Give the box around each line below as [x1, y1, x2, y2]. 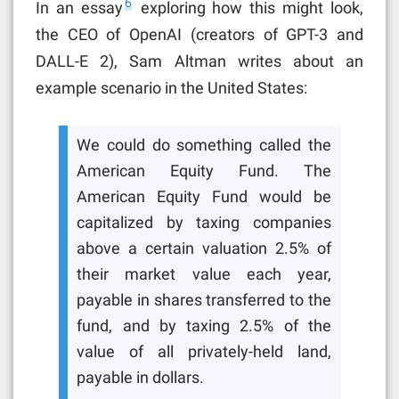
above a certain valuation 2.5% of [77, 240, 331, 258]
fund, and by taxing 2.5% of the [77, 317, 331, 336]
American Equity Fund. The [77, 162, 331, 181]
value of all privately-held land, [77, 343, 331, 362]
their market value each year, [77, 265, 331, 284]
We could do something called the [77, 136, 331, 155]
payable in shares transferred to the [77, 291, 331, 310]
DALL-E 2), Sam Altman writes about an [36, 51, 363, 70]
